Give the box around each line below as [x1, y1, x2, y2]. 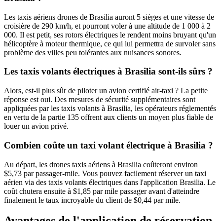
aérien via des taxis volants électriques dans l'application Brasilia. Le [4, 178, 216, 186]
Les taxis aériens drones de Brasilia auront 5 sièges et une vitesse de [4, 12, 214, 21]
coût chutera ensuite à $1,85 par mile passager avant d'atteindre [4, 186, 199, 195]
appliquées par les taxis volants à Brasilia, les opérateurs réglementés [4, 104, 216, 113]
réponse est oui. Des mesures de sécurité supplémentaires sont [4, 95, 195, 104]
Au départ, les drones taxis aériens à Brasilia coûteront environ [4, 160, 198, 169]
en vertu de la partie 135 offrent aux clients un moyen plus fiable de [4, 113, 213, 122]
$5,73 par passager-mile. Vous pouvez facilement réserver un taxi [4, 169, 206, 178]
